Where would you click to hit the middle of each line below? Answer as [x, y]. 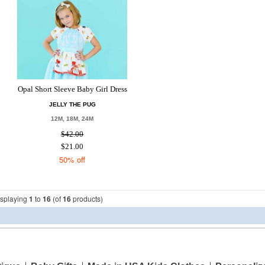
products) [87, 198]
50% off [72, 159]
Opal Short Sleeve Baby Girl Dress [72, 89]
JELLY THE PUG [72, 104]
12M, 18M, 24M [72, 119]
